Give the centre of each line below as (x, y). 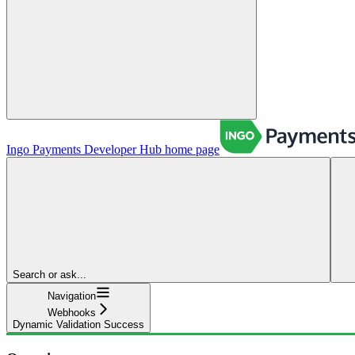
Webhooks (71, 312)
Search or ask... (50, 274)
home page (191, 149)
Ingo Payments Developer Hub (84, 149)
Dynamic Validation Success (78, 324)
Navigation (71, 296)
